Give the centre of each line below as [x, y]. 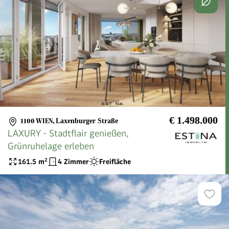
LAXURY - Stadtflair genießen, [68, 133]
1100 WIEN [37, 121]
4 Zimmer [73, 161]
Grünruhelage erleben [51, 146]
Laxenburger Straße [87, 121]
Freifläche [115, 161]
